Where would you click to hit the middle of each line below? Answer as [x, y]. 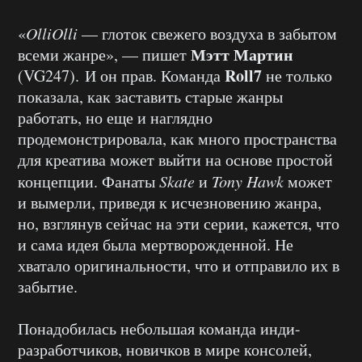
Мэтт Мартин [242, 55]
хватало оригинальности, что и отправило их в [179, 266]
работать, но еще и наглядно [115, 118]
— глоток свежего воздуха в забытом [207, 34]
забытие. [48, 287]
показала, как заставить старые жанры [150, 97]
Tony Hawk [248, 181]
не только [297, 76]
